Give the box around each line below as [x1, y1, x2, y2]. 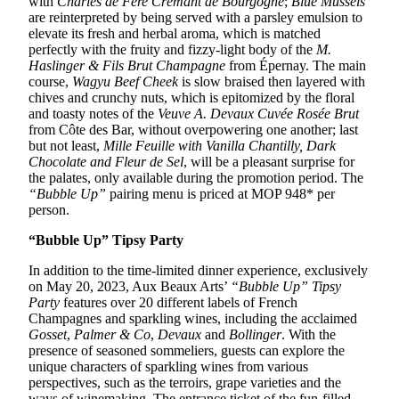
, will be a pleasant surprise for [183, 154, 354, 170]
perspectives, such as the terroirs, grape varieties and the [28, 375, 341, 391]
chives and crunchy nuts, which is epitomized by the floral [28, 90, 354, 106]
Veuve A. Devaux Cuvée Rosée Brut [158, 106, 359, 122]
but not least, [28, 138, 103, 154]
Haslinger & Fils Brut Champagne [28, 58, 229, 74]
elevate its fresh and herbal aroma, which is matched [28, 26, 321, 42]
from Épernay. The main [229, 58, 366, 74]
